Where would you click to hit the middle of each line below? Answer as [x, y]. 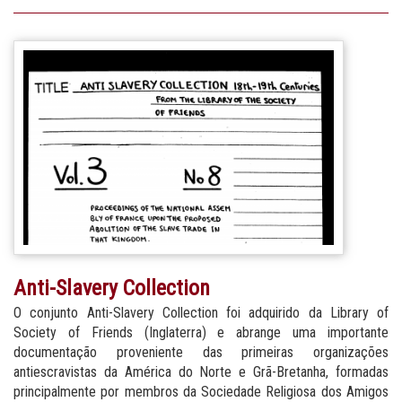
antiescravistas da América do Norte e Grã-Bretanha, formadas [201, 371]
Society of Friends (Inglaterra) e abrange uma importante [201, 332]
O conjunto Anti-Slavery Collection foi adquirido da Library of [201, 312]
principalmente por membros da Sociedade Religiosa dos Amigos [201, 391]
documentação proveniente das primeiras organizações [201, 352]
